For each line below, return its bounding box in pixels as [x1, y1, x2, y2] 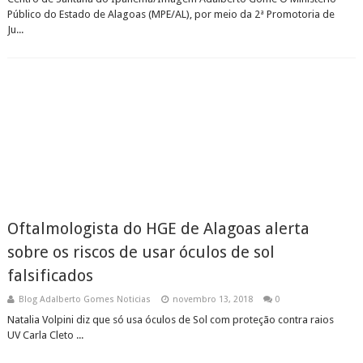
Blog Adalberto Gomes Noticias [18, 294, 151, 305]
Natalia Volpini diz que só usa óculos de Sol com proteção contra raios [6, 314, 334, 326]
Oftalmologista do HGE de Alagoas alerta [6, 219, 310, 238]
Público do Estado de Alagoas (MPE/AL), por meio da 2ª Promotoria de [6, 8, 335, 20]
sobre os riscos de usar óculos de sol [6, 242, 275, 262]
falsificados [6, 266, 93, 285]
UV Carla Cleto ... [6, 329, 83, 341]
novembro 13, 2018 [172, 294, 253, 305]
